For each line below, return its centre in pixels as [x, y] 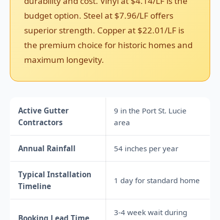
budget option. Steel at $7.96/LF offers [99, 16]
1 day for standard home [157, 180]
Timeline [35, 186]
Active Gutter [43, 111]
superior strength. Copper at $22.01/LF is [104, 30]
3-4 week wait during [151, 212]
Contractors [41, 123]
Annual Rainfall [47, 149]
